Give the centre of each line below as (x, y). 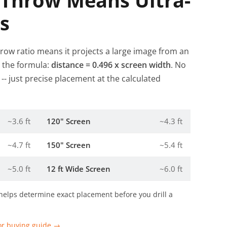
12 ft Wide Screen (79, 169)
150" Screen (69, 145)
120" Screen (69, 121)
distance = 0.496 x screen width (111, 65)
